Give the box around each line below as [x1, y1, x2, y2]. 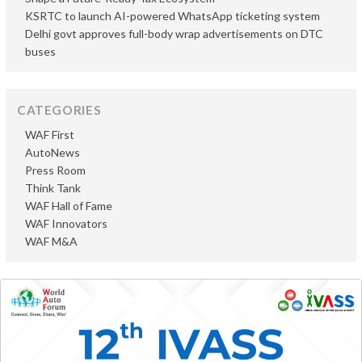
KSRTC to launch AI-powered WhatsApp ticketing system [25, 9, 320, 23]
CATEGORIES [17, 103, 102, 118]
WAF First [25, 128, 74, 142]
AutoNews [25, 145, 80, 160]
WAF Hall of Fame [25, 199, 112, 213]
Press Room [25, 163, 86, 178]
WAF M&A [25, 234, 78, 249]
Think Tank [25, 181, 81, 196]
